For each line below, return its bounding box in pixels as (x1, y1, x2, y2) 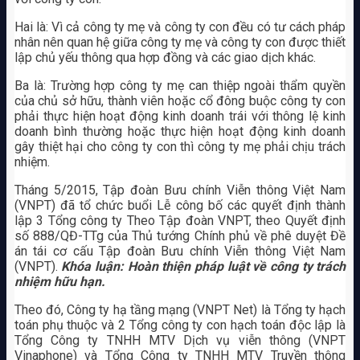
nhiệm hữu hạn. (14, 274, 105, 290)
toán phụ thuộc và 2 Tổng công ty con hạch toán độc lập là (14, 317, 346, 333)
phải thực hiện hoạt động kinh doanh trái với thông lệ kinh (14, 108, 346, 125)
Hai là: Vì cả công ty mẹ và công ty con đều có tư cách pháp (14, 19, 346, 35)
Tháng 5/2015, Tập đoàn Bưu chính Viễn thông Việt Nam (14, 182, 346, 198)
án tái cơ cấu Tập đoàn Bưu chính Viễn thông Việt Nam (14, 243, 346, 260)
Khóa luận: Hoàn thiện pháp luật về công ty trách (61, 259, 346, 275)
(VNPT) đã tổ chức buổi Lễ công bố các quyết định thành (14, 198, 346, 214)
